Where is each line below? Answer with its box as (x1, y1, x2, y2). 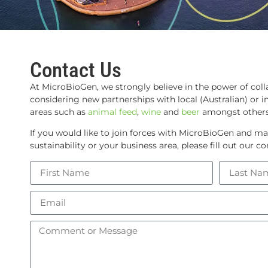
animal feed (88, 106, 137, 117)
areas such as (30, 106, 88, 117)
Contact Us (30, 58, 121, 83)
